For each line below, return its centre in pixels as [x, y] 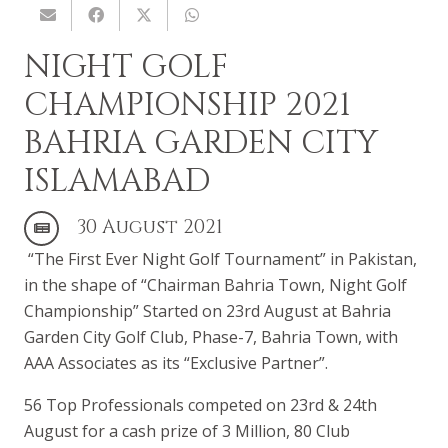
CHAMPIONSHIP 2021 [187, 105]
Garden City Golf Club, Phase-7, [142, 336]
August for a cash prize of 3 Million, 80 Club [187, 430]
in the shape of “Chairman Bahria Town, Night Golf [215, 284]
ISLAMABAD [117, 181]
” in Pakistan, [368, 258]
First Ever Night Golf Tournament [194, 258]
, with [378, 336]
